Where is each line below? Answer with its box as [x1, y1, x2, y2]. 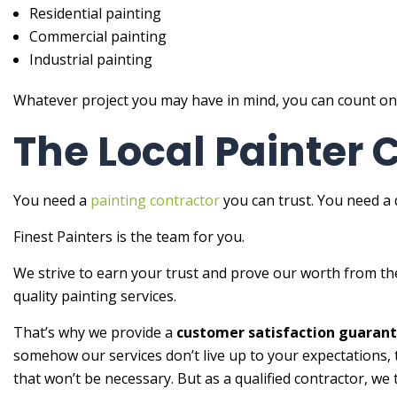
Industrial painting [28, 50, 152, 70]
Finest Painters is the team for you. [13, 227, 245, 247]
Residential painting [28, 4, 161, 24]
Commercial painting [28, 27, 167, 47]
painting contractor [90, 191, 220, 211]
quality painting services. [13, 286, 176, 307]
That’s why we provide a [13, 323, 176, 343]
